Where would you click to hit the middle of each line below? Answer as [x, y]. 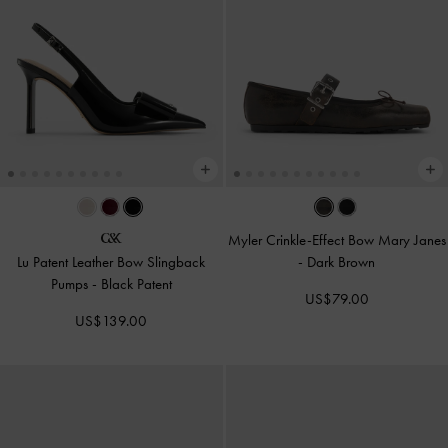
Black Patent [136, 283]
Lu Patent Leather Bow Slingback [111, 261]
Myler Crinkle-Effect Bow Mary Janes [336, 239]
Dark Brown [341, 261]
